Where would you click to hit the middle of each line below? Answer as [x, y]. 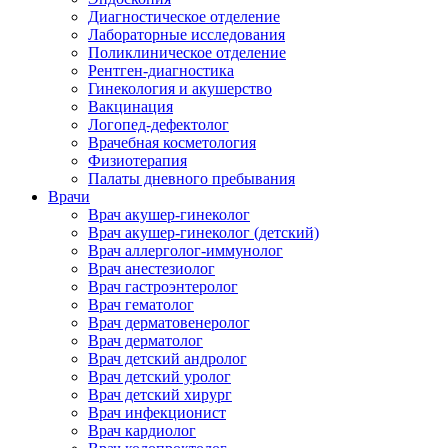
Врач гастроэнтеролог [163, 286]
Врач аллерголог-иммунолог [185, 250]
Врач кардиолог [142, 430]
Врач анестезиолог [151, 268]
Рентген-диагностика [161, 70]
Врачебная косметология [172, 142]
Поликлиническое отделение [187, 52]
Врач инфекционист [157, 412]
